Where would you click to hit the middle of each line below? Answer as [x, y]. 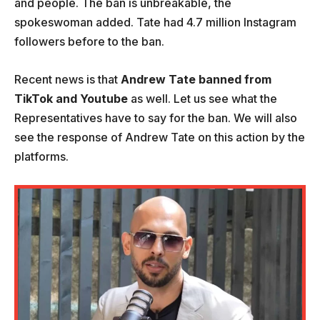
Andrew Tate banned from [196, 80]
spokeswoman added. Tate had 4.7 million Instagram [155, 22]
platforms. [41, 157]
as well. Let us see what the [202, 99]
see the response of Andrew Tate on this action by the [160, 137]
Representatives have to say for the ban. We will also [156, 118]
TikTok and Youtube [71, 99]
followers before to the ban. [89, 42]
